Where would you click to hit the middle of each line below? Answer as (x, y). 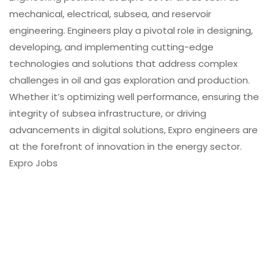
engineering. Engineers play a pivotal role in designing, (131, 31)
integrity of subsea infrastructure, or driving (108, 114)
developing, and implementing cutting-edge (111, 47)
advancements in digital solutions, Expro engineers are (134, 130)
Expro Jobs (33, 163)
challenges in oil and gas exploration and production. (130, 80)
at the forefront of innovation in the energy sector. (126, 147)
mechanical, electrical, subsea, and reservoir (110, 14)
